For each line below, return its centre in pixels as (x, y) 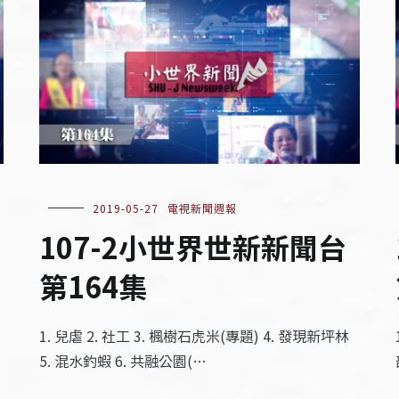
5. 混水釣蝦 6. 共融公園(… (122, 361)
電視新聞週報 (202, 208)
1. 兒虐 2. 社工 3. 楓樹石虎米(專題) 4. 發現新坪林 (194, 336)
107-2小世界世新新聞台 (192, 247)
